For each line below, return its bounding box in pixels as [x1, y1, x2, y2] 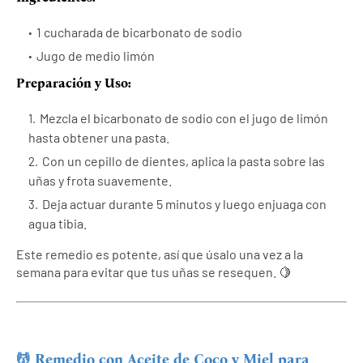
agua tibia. [28, 216, 87, 232]
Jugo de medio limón [36, 48, 155, 64]
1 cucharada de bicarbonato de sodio [36, 24, 242, 41]
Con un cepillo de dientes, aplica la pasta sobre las [42, 153, 325, 169]
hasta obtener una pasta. [28, 130, 169, 146]
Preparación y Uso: [16, 75, 131, 92]
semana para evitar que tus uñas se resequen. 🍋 [16, 264, 292, 280]
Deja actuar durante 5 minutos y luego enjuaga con [42, 196, 327, 212]
